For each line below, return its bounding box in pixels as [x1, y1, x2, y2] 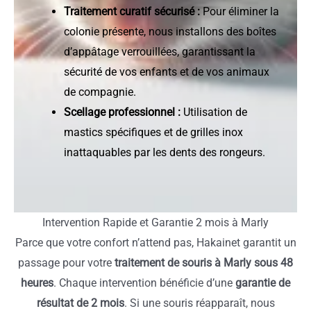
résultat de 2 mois [36, 296, 124, 310]
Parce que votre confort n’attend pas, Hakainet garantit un [15, 235, 296, 249]
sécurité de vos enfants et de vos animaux [64, 65, 269, 78]
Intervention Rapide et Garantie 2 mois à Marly [42, 215, 269, 229]
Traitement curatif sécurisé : [64, 4, 200, 18]
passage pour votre [18, 255, 115, 269]
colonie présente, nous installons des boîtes [64, 24, 276, 38]
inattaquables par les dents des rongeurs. [64, 145, 265, 159]
